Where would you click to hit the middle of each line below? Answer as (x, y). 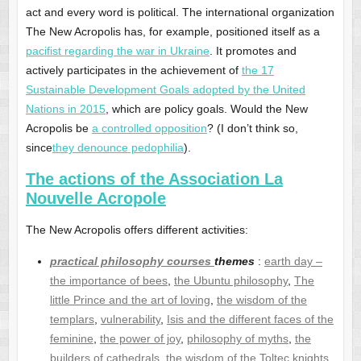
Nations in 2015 (65, 109)
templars (72, 320)
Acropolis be (58, 129)
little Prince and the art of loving (130, 300)
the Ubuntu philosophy (230, 281)
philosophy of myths (237, 339)
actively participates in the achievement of (133, 71)
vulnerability (130, 320)
